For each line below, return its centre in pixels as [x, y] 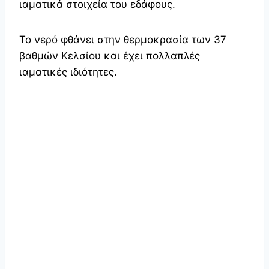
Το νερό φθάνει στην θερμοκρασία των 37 [123, 39]
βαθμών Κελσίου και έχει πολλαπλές [110, 56]
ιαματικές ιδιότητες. [68, 72]
